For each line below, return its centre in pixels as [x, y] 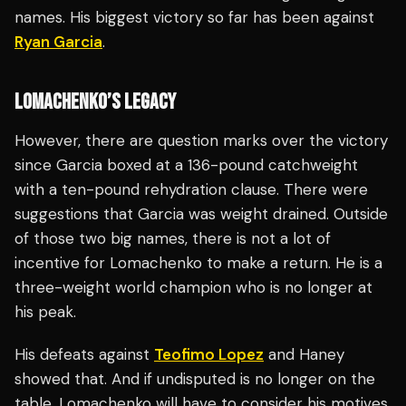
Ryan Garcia [58, 42]
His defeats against [84, 355]
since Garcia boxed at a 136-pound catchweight [186, 165]
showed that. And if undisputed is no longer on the [195, 379]
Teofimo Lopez [209, 355]
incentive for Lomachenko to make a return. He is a [198, 263]
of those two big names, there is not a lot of [173, 239]
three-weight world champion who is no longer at [193, 288]
